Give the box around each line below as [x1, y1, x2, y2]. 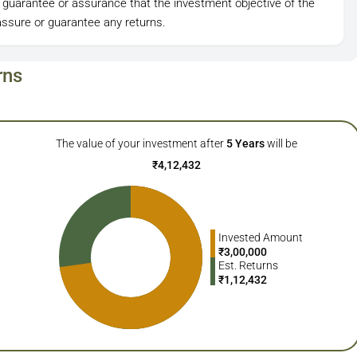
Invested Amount [218, 230, 303, 244]
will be [267, 136, 298, 150]
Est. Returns [218, 258, 278, 272]
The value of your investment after [56, 136, 225, 150]
